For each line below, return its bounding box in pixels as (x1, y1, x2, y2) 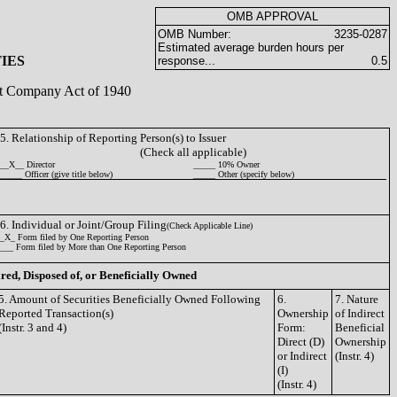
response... (158, 54, 215, 67)
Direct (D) (277, 335, 324, 348)
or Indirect (277, 349, 327, 362)
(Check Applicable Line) (167, 221, 253, 230)
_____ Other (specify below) (193, 169, 294, 179)
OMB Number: (158, 27, 231, 41)
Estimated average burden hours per (158, 41, 344, 54)
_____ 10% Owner (193, 160, 260, 169)
